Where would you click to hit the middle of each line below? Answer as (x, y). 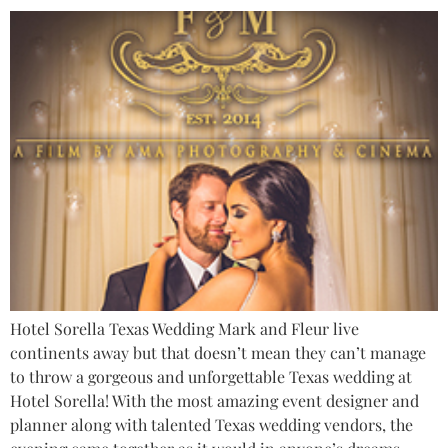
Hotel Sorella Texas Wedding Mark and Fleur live (184, 329)
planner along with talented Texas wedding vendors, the (211, 425)
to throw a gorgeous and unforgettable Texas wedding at (211, 377)
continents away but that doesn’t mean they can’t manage (218, 353)
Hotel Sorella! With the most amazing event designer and (214, 401)
